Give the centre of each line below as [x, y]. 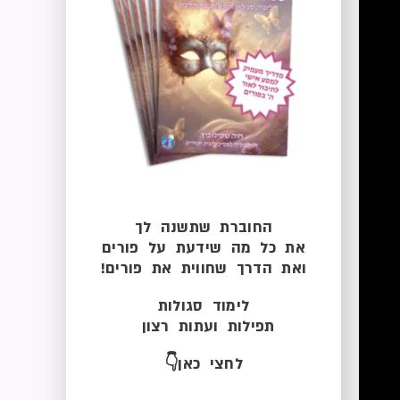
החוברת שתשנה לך [204, 227]
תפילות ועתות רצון [204, 326]
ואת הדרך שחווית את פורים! [204, 268]
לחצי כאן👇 [204, 363]
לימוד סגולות [204, 305]
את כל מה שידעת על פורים [204, 247]
